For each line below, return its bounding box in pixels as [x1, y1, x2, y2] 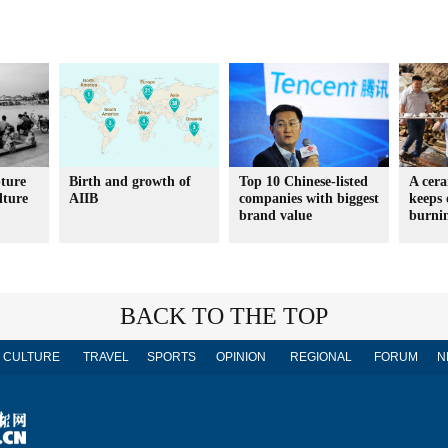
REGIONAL [290, 350, 352, 364]
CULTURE [2, 350, 60, 364]
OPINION [216, 350, 266, 364]
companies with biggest [239, 191, 379, 206]
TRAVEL [83, 350, 129, 364]
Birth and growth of [69, 174, 191, 189]
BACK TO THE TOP [120, 303, 328, 329]
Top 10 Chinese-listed [239, 174, 368, 189]
